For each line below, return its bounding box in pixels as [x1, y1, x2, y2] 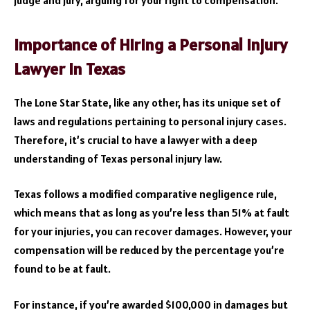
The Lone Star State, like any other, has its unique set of [14, 95, 281, 109]
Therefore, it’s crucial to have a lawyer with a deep [14, 132, 257, 147]
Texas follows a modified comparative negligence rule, [14, 187, 277, 201]
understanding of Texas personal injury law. [14, 151, 222, 165]
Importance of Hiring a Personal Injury [14, 33, 287, 55]
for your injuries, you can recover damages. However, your [14, 224, 292, 239]
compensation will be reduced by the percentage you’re [14, 243, 284, 257]
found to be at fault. [14, 262, 111, 276]
